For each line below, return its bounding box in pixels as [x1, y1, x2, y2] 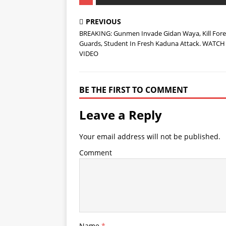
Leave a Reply [79, 106, 162, 123]
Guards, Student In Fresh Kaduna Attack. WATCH [79, 39, 225, 48]
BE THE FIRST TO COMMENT [79, 84, 188, 95]
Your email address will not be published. [79, 132, 220, 141]
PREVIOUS [86, 17, 121, 26]
